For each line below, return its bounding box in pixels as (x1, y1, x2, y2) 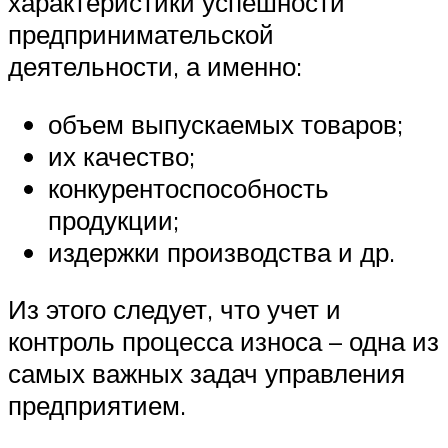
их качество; (48, 139, 195, 172)
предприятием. (8, 389, 186, 422)
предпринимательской (8, 18, 274, 51)
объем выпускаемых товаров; (48, 107, 403, 140)
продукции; (48, 203, 179, 236)
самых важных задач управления (8, 357, 405, 390)
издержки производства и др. (48, 235, 395, 268)
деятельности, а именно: (8, 50, 302, 83)
